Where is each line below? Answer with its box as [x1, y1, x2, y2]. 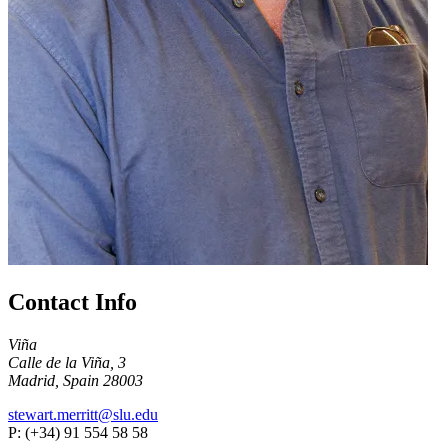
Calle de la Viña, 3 [8, 354, 126, 372]
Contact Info [8, 289, 137, 316]
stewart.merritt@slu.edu [8, 406, 158, 424]
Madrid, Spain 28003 [8, 372, 143, 390]
